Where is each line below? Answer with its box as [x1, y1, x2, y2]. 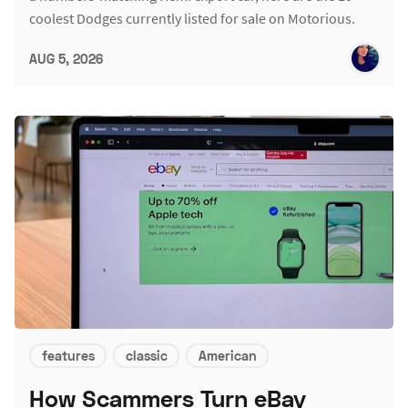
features [41, 347, 95, 363]
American [198, 347, 257, 363]
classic [125, 347, 168, 363]
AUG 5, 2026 [29, 50, 103, 66]
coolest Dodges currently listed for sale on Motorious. [29, 9, 355, 28]
